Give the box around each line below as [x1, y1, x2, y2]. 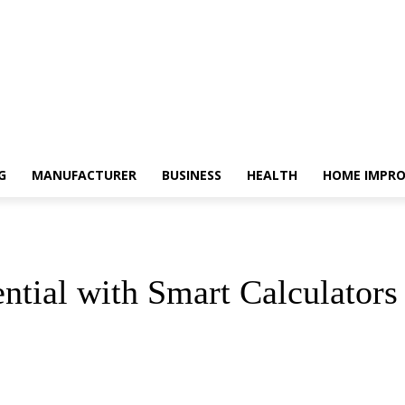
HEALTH [247, 166, 297, 184]
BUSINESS [162, 166, 221, 184]
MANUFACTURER [32, 166, 137, 184]
